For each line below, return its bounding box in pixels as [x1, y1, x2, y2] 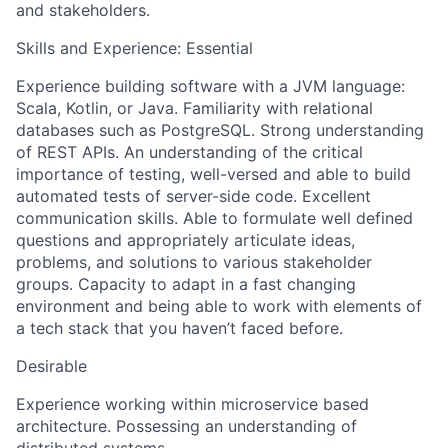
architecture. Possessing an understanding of [16, 416, 357, 436]
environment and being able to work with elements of [16, 296, 422, 316]
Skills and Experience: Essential [16, 38, 253, 58]
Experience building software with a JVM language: [16, 76, 405, 96]
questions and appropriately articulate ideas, [16, 230, 355, 250]
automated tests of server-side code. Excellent [16, 186, 371, 206]
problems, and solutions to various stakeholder [16, 252, 372, 272]
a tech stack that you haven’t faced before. [16, 318, 343, 338]
